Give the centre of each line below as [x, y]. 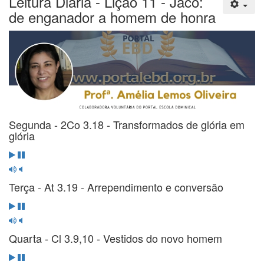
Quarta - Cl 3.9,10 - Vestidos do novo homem [115, 238]
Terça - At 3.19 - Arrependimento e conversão [116, 187]
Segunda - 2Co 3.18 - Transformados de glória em [127, 124]
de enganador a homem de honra [112, 17]
